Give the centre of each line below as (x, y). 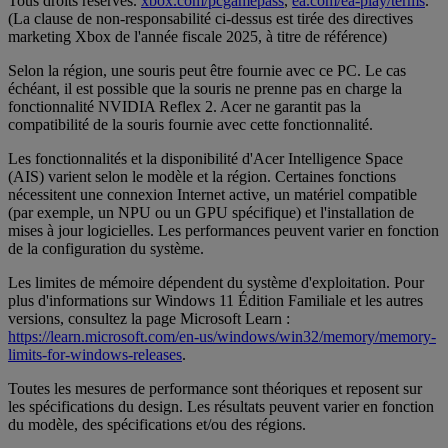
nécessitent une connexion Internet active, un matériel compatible (212, 195)
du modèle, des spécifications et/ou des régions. (157, 425)
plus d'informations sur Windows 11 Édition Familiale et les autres (215, 301)
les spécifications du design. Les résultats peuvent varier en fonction (221, 407)
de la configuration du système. (106, 249)
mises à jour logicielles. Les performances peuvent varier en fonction (223, 231)
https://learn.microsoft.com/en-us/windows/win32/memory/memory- (222, 337)
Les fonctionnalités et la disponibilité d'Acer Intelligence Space (205, 159)
